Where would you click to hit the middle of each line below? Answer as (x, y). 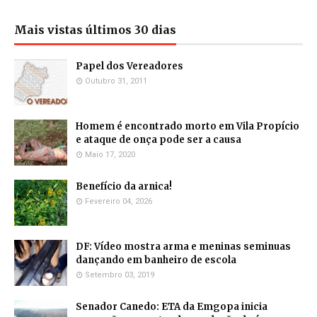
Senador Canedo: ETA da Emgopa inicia (172, 307)
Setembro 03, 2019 (120, 275)
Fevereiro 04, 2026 (119, 202)
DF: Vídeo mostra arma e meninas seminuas (183, 247)
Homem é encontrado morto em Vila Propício (188, 127)
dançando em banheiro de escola (156, 260)
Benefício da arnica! (124, 187)
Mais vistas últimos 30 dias (95, 30)
